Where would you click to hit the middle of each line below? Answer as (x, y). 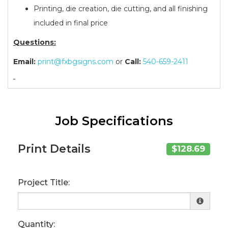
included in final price (71, 23)
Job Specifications (114, 121)
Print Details (54, 149)
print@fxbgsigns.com (76, 61)
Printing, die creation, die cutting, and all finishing (121, 8)
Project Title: (44, 182)
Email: (24, 61)
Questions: (35, 42)
